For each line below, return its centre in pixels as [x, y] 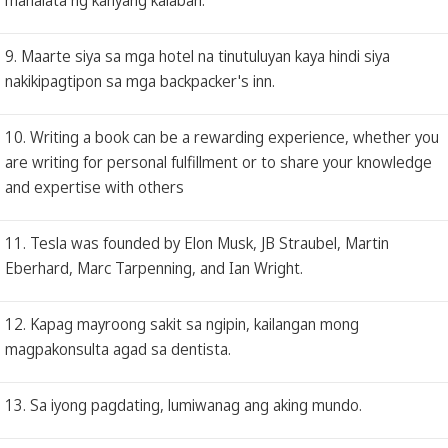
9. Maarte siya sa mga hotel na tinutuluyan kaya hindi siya [197, 55]
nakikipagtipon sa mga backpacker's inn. [140, 80]
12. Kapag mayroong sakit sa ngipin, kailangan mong [182, 323]
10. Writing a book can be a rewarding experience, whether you [222, 136]
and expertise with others [94, 186]
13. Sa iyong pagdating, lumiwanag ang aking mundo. [183, 404]
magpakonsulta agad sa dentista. [118, 348]
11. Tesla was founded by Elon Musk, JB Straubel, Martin [197, 242]
